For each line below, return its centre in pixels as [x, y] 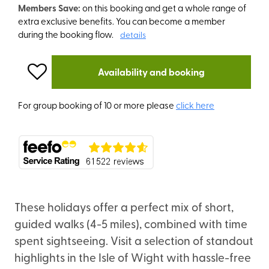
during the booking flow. [67, 34]
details [133, 34]
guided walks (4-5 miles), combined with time [131, 223]
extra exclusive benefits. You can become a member [122, 21]
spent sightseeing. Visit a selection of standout [134, 240]
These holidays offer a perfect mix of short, [124, 206]
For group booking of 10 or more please [97, 104]
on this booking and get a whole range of [164, 8]
